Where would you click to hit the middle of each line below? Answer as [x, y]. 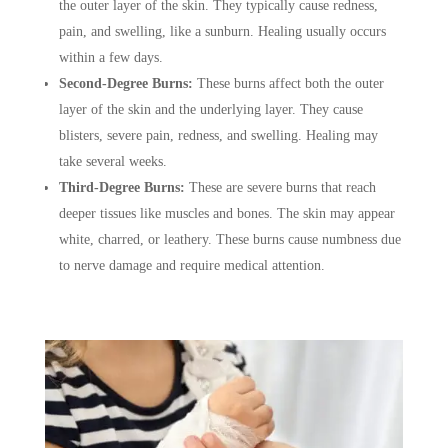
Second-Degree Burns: [125, 83]
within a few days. [110, 57]
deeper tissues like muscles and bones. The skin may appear [226, 213]
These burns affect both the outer [288, 83]
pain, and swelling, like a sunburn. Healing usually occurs [222, 31]
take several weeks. [112, 161]
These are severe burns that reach [280, 187]
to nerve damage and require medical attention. [191, 265]
